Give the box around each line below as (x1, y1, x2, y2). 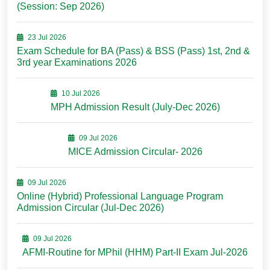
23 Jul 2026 (26, 33, 66, 42)
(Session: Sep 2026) (17, 1, 104, 11)
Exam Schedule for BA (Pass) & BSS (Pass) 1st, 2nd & (17, 46, 250, 56)
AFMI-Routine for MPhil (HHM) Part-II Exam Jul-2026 (22, 247, 248, 257)
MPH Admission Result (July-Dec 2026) (50, 102, 220, 112)
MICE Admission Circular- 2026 (67, 146, 202, 157)
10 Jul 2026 (59, 89, 100, 98)
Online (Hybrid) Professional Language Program (17, 191, 223, 201)
